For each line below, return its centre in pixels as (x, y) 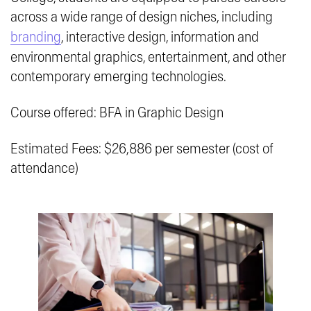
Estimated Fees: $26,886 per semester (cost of (142, 149)
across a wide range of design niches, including (142, 17)
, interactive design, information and (160, 37)
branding (36, 37)
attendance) (44, 169)
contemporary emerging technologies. (118, 77)
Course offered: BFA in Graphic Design (117, 113)
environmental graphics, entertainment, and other (148, 58)
